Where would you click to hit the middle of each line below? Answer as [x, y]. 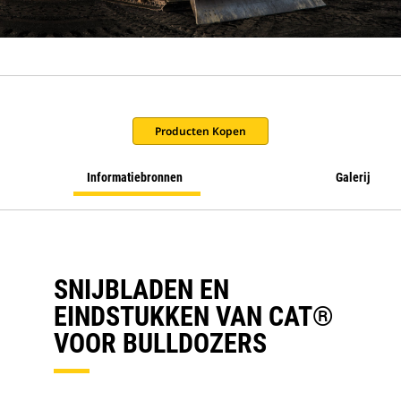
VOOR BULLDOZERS [160, 343]
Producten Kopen [200, 131]
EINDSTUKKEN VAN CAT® [194, 316]
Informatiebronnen [135, 177]
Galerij [353, 177]
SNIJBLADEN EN [141, 290]
